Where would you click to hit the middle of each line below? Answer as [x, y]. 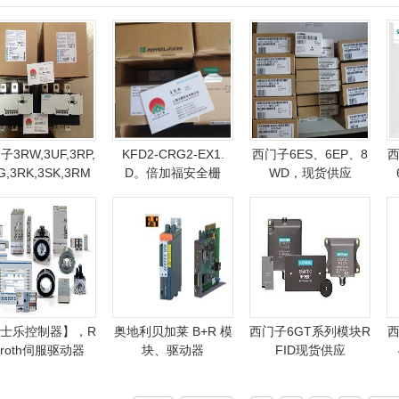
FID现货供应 [310, 350]
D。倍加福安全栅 [173, 173]
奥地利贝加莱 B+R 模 [173, 331]
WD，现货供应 [310, 173]
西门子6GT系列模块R [310, 331]
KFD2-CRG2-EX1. [173, 154]
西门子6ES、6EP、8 [310, 154]
